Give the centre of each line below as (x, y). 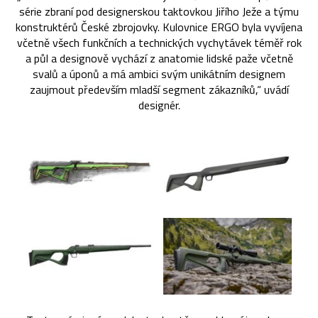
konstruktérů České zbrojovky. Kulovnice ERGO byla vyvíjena (159, 27)
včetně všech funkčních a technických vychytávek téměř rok (159, 42)
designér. (159, 105)
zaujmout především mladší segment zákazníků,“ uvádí (159, 89)
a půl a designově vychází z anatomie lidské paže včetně (159, 58)
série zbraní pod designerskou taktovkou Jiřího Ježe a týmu (159, 11)
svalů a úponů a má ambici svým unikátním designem (159, 73)
